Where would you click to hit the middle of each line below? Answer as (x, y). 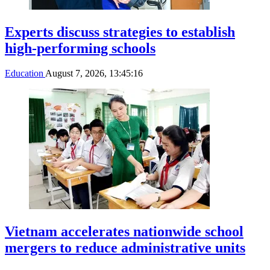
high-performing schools (80, 48)
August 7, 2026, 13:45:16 (94, 74)
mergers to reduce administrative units (125, 248)
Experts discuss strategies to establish (120, 32)
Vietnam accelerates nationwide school (124, 232)
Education (25, 74)
